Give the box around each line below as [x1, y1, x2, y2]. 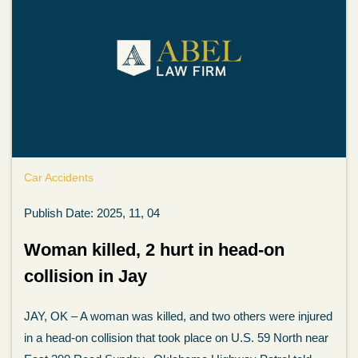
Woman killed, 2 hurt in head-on [24, 240, 284, 260]
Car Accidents [24, 171, 93, 184]
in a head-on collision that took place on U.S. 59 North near [24, 331, 328, 344]
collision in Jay [24, 266, 152, 286]
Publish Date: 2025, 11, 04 [24, 206, 160, 220]
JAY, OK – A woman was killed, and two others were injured [24, 309, 332, 323]
